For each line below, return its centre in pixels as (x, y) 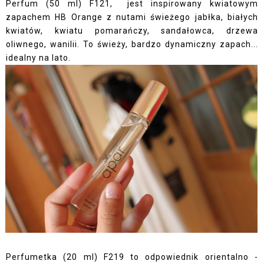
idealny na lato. (38, 57)
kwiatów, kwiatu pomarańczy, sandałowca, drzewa (132, 30)
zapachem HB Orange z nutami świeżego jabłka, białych (132, 17)
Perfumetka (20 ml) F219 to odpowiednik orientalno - (132, 257)
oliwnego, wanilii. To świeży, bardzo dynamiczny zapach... (132, 44)
